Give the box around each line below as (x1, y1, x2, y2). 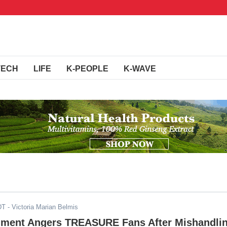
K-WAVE (124, 64, 156, 73)
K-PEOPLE (66, 64, 108, 73)
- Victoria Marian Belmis (6, 203, 78, 211)
